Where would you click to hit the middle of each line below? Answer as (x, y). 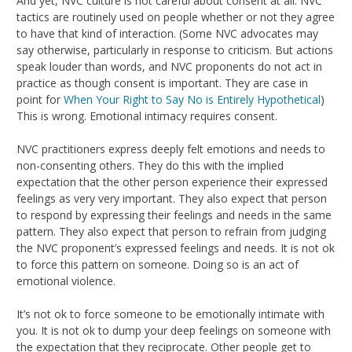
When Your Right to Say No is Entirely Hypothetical (192, 99)
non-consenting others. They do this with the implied (150, 165)
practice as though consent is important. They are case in (162, 82)
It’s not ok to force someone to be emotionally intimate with (170, 313)
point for (40, 99)
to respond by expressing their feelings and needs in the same (174, 214)
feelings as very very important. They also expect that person (172, 198)
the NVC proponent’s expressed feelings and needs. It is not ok (176, 247)
